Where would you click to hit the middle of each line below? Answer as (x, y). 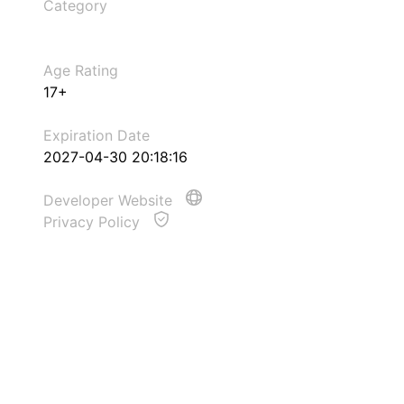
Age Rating (81, 70)
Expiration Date (96, 135)
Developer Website (110, 200)
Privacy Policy (94, 222)
